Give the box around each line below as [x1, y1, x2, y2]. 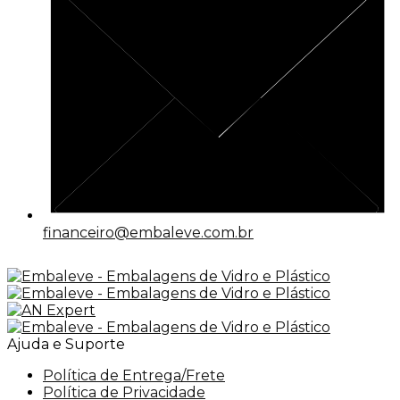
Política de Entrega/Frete [43, 367, 225, 385]
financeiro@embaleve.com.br [43, 224, 254, 242]
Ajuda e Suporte [7, 336, 125, 354]
